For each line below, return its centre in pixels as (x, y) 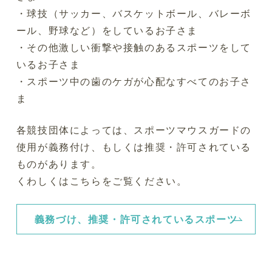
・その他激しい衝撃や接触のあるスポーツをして (134, 48)
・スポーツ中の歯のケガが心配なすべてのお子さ (134, 82)
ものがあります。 (59, 164)
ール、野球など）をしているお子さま (107, 31)
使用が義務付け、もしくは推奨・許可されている (134, 147)
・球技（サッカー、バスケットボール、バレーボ (134, 14)
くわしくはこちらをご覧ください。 (102, 181)
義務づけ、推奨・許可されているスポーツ (136, 219)
